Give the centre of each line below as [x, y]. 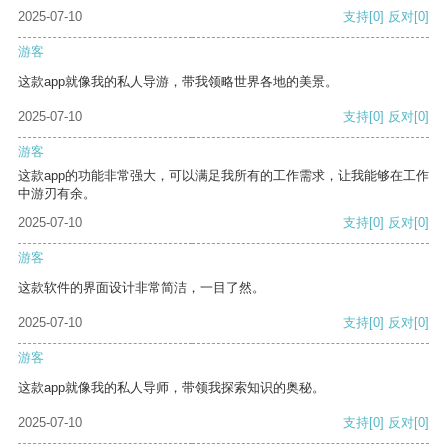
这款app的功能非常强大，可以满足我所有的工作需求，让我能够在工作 [223, 176]
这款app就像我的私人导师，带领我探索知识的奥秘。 [171, 388]
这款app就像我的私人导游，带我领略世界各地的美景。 [178, 82]
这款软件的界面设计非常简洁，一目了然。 [141, 288]
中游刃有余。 [57, 194]
